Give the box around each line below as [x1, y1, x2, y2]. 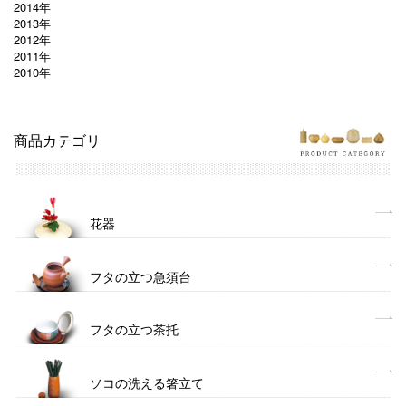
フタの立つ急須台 [89, 270, 191, 285]
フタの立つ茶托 [89, 324, 179, 338]
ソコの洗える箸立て [89, 376, 204, 391]
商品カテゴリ [14, 133, 101, 150]
